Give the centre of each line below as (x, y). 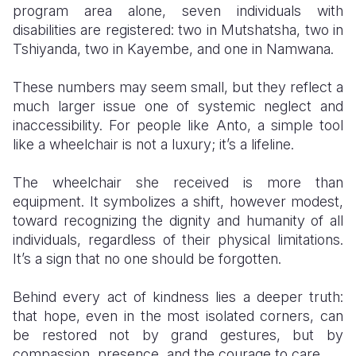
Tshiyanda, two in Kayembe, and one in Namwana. (173, 49)
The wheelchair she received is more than (178, 182)
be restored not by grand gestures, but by (178, 335)
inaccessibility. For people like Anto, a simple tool (178, 125)
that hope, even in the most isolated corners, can (178, 316)
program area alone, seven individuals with (178, 11)
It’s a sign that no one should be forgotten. (147, 259)
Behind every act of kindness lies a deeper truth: (178, 297)
